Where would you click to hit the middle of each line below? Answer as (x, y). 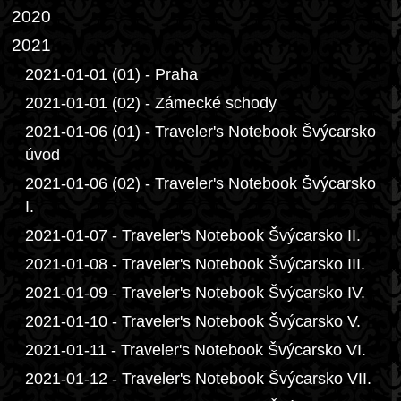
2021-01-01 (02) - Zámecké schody (151, 103)
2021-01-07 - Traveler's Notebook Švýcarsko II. (193, 235)
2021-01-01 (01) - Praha (111, 74)
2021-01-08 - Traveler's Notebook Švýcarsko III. (195, 264)
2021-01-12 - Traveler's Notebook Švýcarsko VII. (198, 379)
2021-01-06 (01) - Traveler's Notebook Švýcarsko (200, 132)
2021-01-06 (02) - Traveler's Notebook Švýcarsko (200, 183)
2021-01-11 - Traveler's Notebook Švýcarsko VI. (196, 350)
